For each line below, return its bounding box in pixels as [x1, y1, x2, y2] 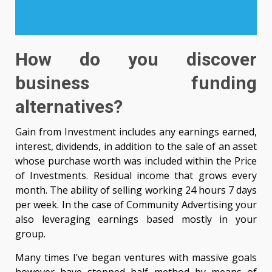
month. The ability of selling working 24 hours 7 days [15, 183, 257, 197]
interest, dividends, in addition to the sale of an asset [15, 140, 257, 154]
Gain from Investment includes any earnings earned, [15, 125, 257, 139]
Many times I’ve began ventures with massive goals [15, 251, 257, 265]
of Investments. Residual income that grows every [15, 169, 257, 183]
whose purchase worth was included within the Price [15, 154, 257, 168]
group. [15, 227, 46, 241]
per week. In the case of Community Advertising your [15, 198, 257, 212]
